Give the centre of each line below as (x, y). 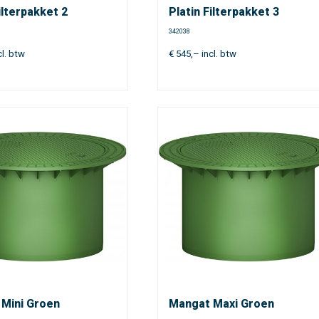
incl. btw (218, 54)
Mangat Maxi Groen (222, 304)
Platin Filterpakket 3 (224, 12)
